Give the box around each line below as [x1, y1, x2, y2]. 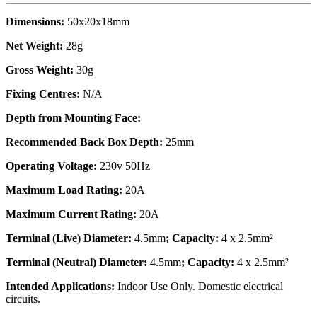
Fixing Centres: [6, 88, 80, 100]
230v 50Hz [97, 160, 150, 173]
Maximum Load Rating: [6, 184, 122, 197]
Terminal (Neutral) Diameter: [6, 256, 147, 269]
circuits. [6, 293, 40, 306]
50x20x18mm [64, 16, 129, 28]
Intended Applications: [6, 280, 115, 293]
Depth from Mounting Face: [6, 112, 141, 125]
